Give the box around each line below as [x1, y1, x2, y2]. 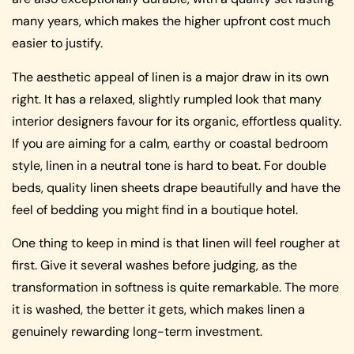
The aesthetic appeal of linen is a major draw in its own [12, 68, 329, 85]
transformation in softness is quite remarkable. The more [12, 279, 339, 296]
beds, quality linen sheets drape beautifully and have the [12, 179, 341, 196]
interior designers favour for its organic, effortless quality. [12, 112, 341, 130]
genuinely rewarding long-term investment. [12, 323, 262, 341]
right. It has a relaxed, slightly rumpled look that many [12, 90, 322, 107]
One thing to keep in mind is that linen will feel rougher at [12, 235, 340, 252]
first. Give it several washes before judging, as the [12, 257, 297, 274]
